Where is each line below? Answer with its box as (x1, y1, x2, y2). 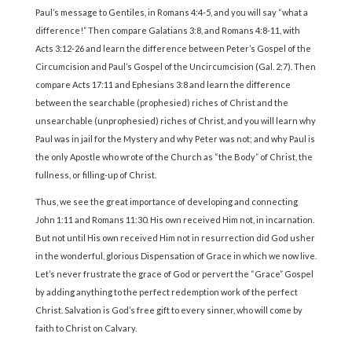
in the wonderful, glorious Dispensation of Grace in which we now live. (35, 251, 317, 262)
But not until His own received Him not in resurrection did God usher (35, 233, 315, 244)
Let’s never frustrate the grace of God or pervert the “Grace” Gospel (35, 269, 313, 280)
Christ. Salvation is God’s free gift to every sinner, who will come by (35, 305, 302, 316)
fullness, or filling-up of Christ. (35, 170, 156, 181)
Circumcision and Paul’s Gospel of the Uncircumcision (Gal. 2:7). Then (35, 61, 316, 72)
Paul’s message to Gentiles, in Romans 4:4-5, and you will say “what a (35, 7, 308, 18)
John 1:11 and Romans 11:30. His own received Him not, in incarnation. (35, 214, 314, 225)
